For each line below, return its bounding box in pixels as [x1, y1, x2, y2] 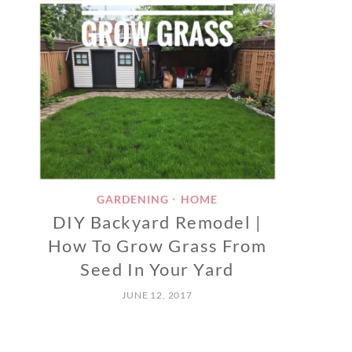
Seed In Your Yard [80, 258, 234, 280]
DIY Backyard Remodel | [52, 211, 262, 233]
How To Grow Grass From [47, 235, 267, 257]
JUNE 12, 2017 [122, 289, 192, 302]
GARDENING [97, 192, 169, 207]
